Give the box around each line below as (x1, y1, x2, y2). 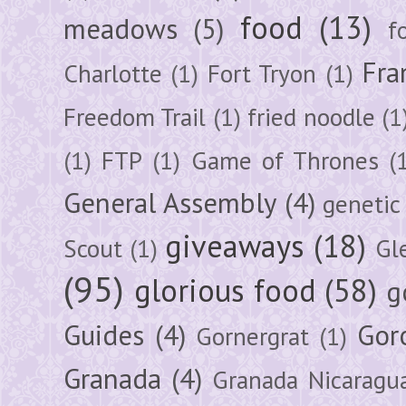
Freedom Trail (63, 100, 207, 133)
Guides (63, 316, 144, 353)
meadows (63, 10, 178, 47)
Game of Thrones (190, 143, 380, 177)
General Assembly (63, 184, 276, 221)
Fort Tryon (207, 56, 317, 90)
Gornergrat (196, 319, 310, 353)
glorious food (134, 269, 316, 310)
